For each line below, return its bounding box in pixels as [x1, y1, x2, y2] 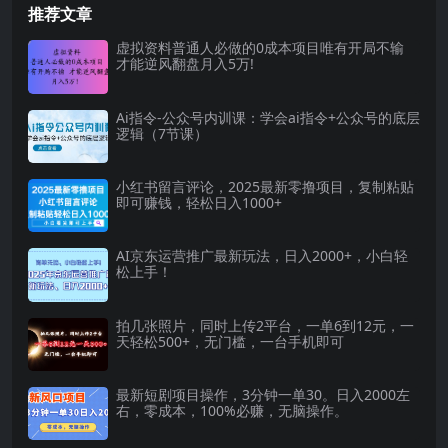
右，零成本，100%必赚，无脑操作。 [116, 400, 348, 420]
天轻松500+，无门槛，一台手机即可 [116, 331, 344, 351]
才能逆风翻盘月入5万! [116, 54, 254, 74]
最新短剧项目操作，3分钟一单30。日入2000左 [116, 384, 410, 404]
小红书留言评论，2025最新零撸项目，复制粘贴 [116, 176, 414, 196]
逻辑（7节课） [116, 123, 208, 143]
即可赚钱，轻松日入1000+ [116, 192, 282, 212]
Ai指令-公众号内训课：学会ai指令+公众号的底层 [116, 107, 420, 127]
